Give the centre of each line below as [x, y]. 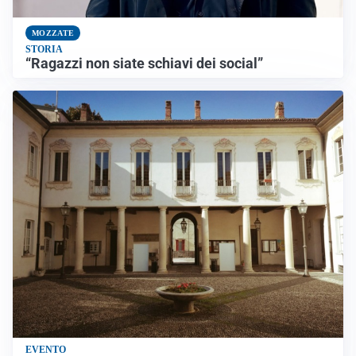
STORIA [44, 49]
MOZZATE [53, 33]
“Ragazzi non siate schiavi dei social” [144, 63]
